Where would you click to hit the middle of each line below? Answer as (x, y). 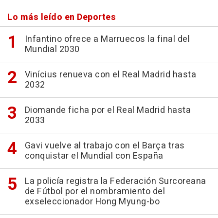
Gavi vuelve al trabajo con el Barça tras (105, 145)
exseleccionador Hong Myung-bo (92, 201)
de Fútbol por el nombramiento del (95, 191)
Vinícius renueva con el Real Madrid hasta (110, 74)
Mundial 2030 (52, 49)
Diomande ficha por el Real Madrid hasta (108, 110)
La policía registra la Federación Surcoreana (115, 181)
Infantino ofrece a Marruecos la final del (107, 39)
